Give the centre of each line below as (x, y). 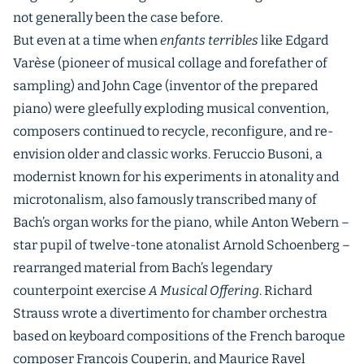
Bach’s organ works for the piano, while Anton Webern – (181, 222)
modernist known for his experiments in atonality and (176, 177)
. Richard (286, 290)
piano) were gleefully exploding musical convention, (171, 108)
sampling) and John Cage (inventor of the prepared (165, 86)
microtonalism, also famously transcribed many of (165, 199)
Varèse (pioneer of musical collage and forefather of (170, 63)
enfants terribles (209, 40)
